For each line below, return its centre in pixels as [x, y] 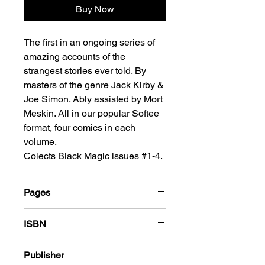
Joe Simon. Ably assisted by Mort [93, 99]
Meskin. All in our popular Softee [91, 113]
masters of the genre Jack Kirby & [94, 85]
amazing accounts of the [75, 56]
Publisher [44, 255]
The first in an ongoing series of [89, 42]
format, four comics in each [80, 127]
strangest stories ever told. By [85, 71]
